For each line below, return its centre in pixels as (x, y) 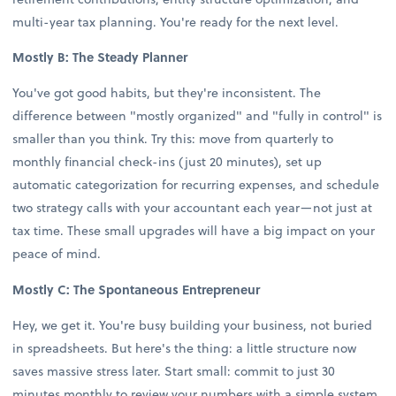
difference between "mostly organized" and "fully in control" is (198, 116)
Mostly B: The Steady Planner (100, 57)
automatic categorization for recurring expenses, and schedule (196, 185)
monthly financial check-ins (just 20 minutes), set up (168, 162)
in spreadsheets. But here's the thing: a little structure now (185, 347)
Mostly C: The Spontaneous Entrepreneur (137, 289)
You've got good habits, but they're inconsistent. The (167, 93)
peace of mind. (57, 254)
